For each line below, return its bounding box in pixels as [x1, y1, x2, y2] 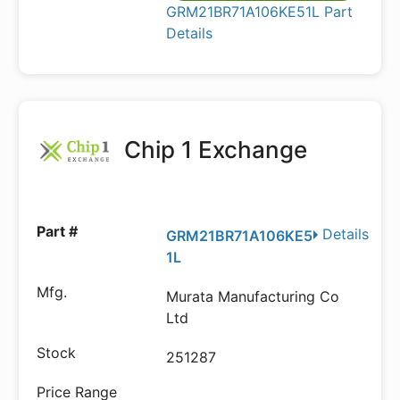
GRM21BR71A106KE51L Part [166, 3, 354, 21]
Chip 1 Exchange [118, 136, 308, 163]
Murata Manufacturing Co [166, 287, 340, 305]
